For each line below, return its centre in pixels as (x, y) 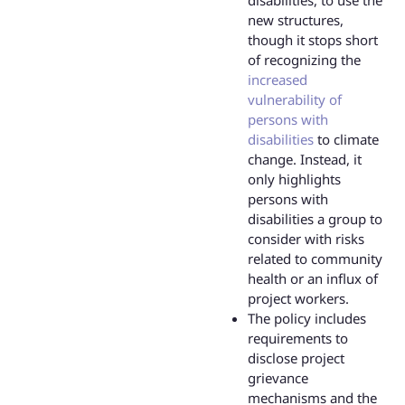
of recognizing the (304, 60)
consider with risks (306, 239)
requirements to (298, 339)
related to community (315, 259)
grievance (278, 378)
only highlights (294, 179)
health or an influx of (313, 279)
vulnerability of (295, 100)
